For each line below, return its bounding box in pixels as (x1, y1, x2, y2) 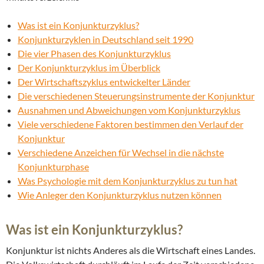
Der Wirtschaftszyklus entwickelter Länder (18, 76, 190, 88)
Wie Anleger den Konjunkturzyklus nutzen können (18, 189, 222, 201)
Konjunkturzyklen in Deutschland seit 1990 (18, 34, 193, 45)
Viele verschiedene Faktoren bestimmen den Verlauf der (18, 118, 243, 130)
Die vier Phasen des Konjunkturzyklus (18, 48, 171, 60)
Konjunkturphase (18, 161, 89, 173)
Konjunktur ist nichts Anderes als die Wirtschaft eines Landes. (6, 245, 255, 256)
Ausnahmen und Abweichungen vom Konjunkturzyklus (18, 104, 240, 116)
